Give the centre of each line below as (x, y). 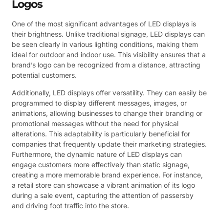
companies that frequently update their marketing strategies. (109, 144)
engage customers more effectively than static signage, (101, 164)
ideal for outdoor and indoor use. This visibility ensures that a (109, 55)
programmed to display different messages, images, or (99, 103)
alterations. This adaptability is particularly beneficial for (101, 133)
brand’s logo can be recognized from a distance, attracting (106, 65)
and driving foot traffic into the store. (70, 205)
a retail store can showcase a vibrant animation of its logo (103, 185)
